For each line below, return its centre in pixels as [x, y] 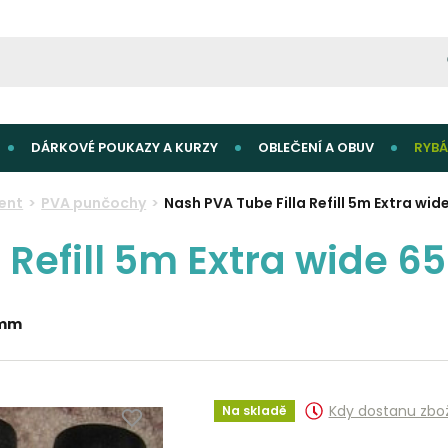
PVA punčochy [94, 203]
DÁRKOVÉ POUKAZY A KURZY [124, 147]
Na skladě [254, 410]
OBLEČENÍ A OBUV [316, 147]
